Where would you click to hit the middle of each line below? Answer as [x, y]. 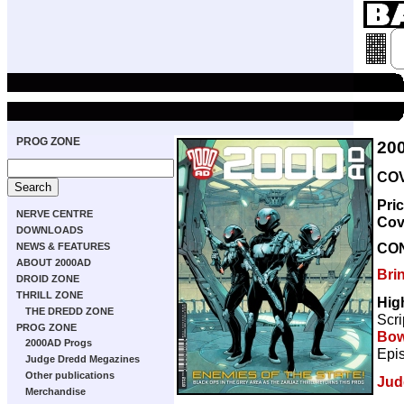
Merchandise [55, 391]
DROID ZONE [48, 279]
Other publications [70, 375]
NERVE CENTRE [55, 214]
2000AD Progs [59, 343]
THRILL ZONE [50, 295]
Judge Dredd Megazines [83, 359]
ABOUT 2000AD [54, 262]
